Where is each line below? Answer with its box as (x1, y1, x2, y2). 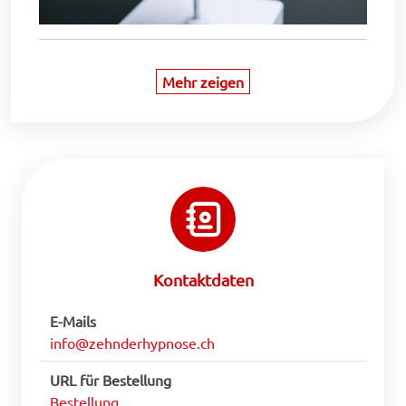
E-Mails (50, 312, 96, 331)
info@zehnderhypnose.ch (50, 333, 215, 353)
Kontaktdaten (152, 270, 254, 290)
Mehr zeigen (162, 72, 244, 92)
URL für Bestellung (50, 371, 171, 390)
